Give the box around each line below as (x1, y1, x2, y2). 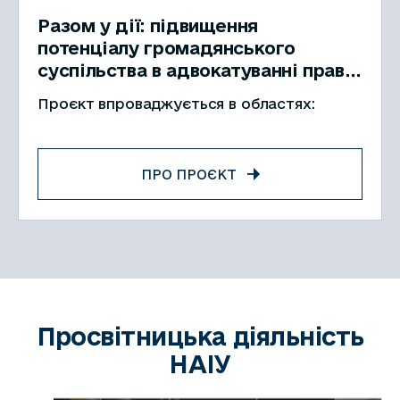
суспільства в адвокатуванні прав (37, 60, 345, 81)
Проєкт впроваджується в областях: (37, 95, 320, 112)
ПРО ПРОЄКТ (140, 166, 237, 182)
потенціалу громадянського (37, 37, 296, 59)
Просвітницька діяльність (36, 321, 364, 350)
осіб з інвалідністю (37, 82, 215, 104)
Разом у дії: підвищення (37, 15, 258, 37)
